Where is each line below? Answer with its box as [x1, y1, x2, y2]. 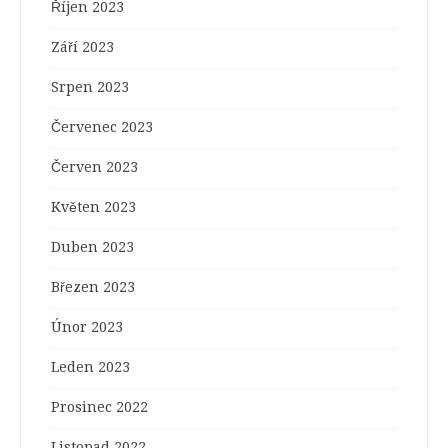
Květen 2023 [51, 199, 136, 216]
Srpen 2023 [51, 79, 129, 96]
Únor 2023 [51, 319, 123, 336]
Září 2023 [51, 39, 114, 56]
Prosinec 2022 [51, 399, 148, 416]
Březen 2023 [51, 279, 135, 296]
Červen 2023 [51, 159, 138, 176]
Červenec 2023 [51, 119, 153, 136]
